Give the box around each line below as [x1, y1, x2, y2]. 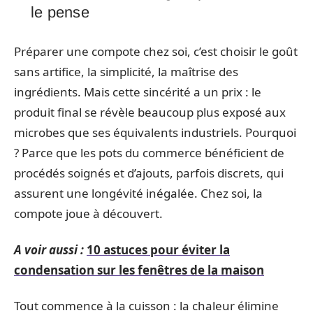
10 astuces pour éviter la [87, 241, 230, 258]
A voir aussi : [14, 241, 84, 258]
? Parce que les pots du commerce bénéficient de [14, 145, 284, 161]
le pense [31, 3, 89, 22]
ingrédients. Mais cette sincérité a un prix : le [14, 84, 261, 100]
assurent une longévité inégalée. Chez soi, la [14, 185, 263, 201]
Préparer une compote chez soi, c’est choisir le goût [14, 43, 298, 59]
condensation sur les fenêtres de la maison [14, 261, 264, 278]
